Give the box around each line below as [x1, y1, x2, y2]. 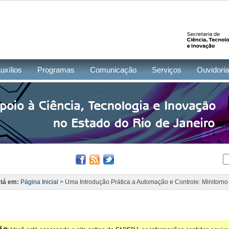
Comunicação [90, 65, 136, 74]
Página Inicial [20, 178, 58, 186]
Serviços [152, 65, 181, 74]
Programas [37, 65, 75, 74]
